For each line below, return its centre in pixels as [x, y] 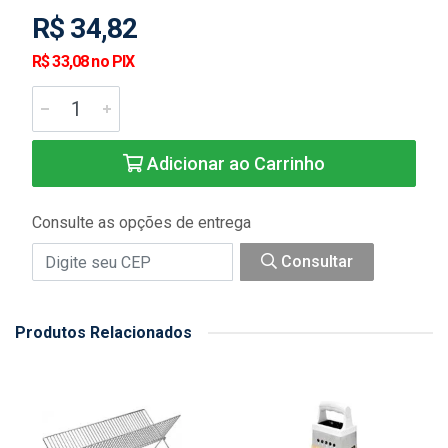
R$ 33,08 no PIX [83, 62]
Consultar [315, 262]
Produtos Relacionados [103, 333]
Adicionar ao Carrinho [234, 164]
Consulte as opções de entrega [141, 223]
